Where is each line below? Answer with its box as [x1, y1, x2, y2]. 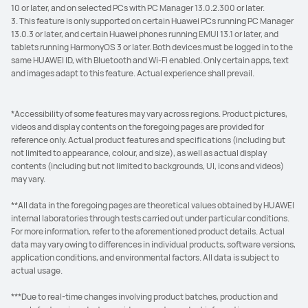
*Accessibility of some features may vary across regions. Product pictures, [11, 108, 287, 120]
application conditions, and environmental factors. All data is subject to [11, 252, 279, 263]
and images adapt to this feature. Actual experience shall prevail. [11, 67, 254, 79]
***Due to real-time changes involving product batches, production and [11, 291, 278, 302]
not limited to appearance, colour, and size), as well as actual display [11, 147, 267, 159]
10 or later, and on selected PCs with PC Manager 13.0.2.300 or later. [11, 2, 265, 14]
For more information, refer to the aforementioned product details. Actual [11, 225, 285, 237]
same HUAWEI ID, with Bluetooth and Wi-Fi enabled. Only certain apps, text [11, 54, 289, 66]
